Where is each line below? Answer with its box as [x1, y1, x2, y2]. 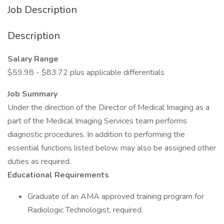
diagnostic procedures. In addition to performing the [7, 129, 185, 140]
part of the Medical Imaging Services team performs [7, 115, 187, 126]
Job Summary [7, 88, 57, 99]
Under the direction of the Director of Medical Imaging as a [7, 102, 209, 113]
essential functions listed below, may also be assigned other [7, 142, 216, 153]
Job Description [7, 3, 77, 16]
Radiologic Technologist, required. [27, 204, 143, 215]
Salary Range [7, 53, 58, 64]
